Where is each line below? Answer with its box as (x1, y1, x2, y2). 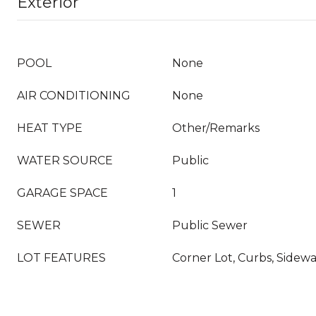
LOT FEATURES (17, 251, 106, 265)
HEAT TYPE (17, 121, 83, 135)
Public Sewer (172, 219, 248, 232)
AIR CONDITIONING (17, 89, 130, 102)
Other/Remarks (172, 121, 260, 135)
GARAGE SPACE (17, 186, 108, 200)
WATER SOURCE (17, 154, 113, 167)
